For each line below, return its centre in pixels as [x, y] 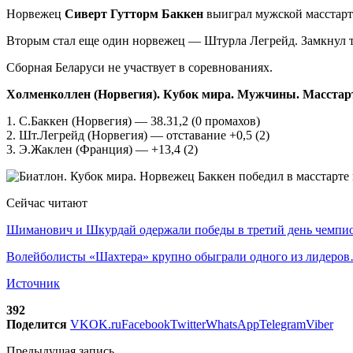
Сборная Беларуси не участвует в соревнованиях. [139, 67]
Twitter [188, 324]
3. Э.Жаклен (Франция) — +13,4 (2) [102, 149]
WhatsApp [232, 324]
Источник [33, 283]
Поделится [37, 324]
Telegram [282, 324]
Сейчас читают [47, 203]
